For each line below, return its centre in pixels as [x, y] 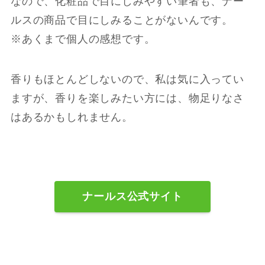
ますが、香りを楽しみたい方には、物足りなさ [127, 98]
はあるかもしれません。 [72, 117]
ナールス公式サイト [132, 197]
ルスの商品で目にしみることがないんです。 [122, 20]
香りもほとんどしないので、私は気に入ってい [127, 80]
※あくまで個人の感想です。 [83, 39]
